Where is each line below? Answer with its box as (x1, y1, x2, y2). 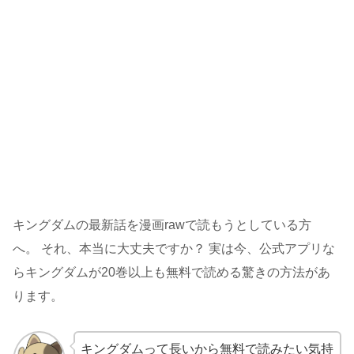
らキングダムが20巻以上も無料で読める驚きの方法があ (13, 265, 330, 280)
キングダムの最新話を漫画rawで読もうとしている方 (13, 218, 311, 232)
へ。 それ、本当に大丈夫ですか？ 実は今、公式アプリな (13, 242, 335, 256)
